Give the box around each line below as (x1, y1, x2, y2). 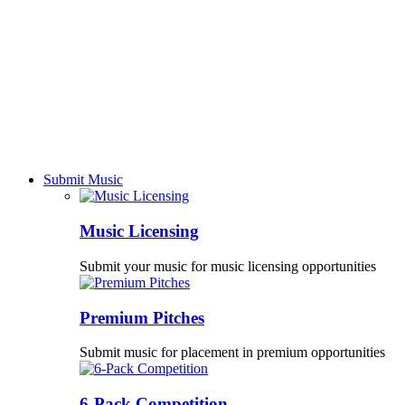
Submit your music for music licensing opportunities (80, 258, 376, 274)
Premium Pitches (80, 307, 204, 327)
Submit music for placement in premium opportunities (80, 344, 385, 361)
